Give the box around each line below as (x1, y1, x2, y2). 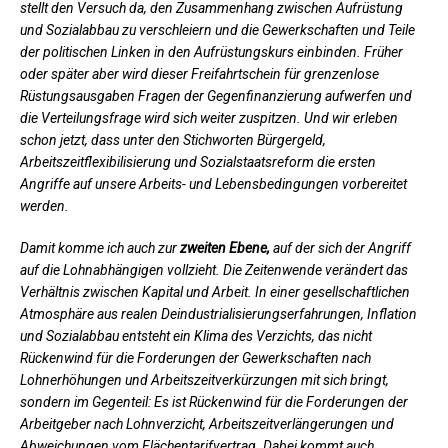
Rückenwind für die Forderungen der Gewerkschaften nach (20, 349, 371, 366)
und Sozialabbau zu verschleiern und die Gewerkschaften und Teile (20, 21, 415, 38)
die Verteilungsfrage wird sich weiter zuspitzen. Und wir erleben (20, 109, 398, 126)
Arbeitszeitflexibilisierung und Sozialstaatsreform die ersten (20, 153, 376, 170)
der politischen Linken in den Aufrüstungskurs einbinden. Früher (20, 43, 403, 60)
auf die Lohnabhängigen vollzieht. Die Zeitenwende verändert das (20, 261, 408, 278)
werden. (20, 197, 69, 214)
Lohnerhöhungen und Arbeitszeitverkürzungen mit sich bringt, (20, 371, 389, 388)
